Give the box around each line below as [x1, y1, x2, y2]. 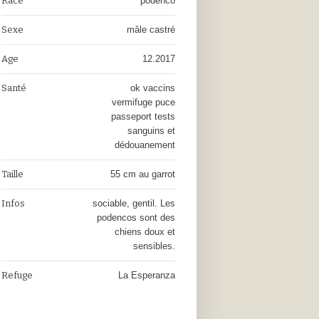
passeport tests [110, 111, 175, 122]
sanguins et [127, 125, 175, 136]
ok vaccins [130, 83, 175, 93]
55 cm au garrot [110, 169, 175, 179]
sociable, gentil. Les [92, 198, 175, 209]
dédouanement [114, 140, 175, 150]
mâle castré [126, 24, 175, 35]
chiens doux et [114, 226, 175, 237]
